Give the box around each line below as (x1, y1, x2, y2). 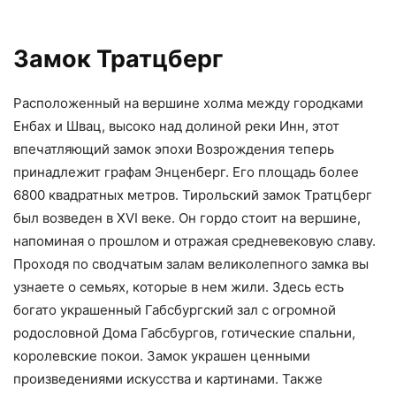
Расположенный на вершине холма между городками (13, 94, 363, 111)
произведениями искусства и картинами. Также (13, 369, 323, 387)
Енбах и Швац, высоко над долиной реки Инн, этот (13, 117, 339, 134)
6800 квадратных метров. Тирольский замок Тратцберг (13, 186, 372, 203)
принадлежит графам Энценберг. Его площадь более (13, 163, 359, 180)
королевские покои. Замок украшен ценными (13, 346, 310, 364)
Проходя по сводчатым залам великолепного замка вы (13, 255, 369, 272)
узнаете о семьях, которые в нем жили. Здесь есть (13, 278, 344, 295)
